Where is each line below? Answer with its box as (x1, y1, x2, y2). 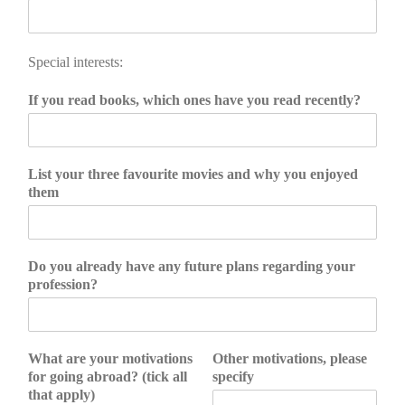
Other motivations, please (212, 351, 367, 367)
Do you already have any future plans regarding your (28, 259, 355, 275)
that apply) (28, 387, 95, 403)
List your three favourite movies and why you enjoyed (28, 166, 358, 183)
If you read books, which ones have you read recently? (28, 92, 361, 108)
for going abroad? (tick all (28, 369, 187, 385)
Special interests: (28, 54, 123, 71)
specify (212, 369, 254, 385)
